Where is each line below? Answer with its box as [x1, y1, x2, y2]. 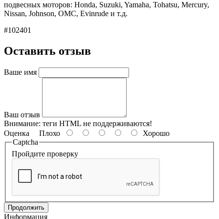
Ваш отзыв [4, 110, 40, 119]
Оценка [4, 129, 29, 138]
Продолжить [8, 203, 44, 211]
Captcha [13, 138, 38, 147]
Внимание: [4, 119, 41, 128]
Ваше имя [4, 68, 37, 77]
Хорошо [139, 129, 170, 138]
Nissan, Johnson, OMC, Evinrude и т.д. [4, 9, 128, 18]
